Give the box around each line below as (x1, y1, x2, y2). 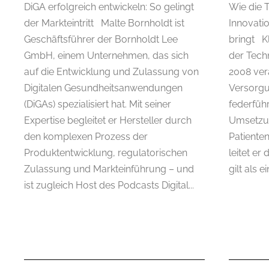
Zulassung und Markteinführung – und (24, 163, 194, 175)
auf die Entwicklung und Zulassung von (24, 65, 199, 77)
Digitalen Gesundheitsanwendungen (24, 82, 183, 94)
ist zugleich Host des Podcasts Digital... (24, 179, 194, 191)
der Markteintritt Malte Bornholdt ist (24, 17, 184, 29)
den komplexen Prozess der (24, 130, 148, 142)
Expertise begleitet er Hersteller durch (24, 114, 192, 126)
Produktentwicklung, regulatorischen (24, 147, 187, 159)
